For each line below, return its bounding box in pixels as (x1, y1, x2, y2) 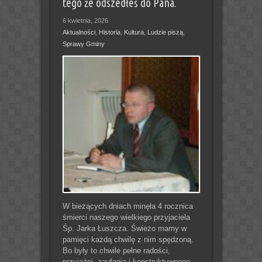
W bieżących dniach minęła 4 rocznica (62, 201, 193, 211)
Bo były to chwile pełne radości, (62, 246, 170, 255)
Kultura (123, 28, 144, 36)
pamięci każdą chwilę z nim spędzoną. (62, 235, 194, 244)
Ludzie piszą (147, 28, 183, 36)
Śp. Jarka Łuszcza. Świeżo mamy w (62, 223, 187, 233)
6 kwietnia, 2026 (62, 16, 108, 24)
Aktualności (62, 28, 95, 36)
